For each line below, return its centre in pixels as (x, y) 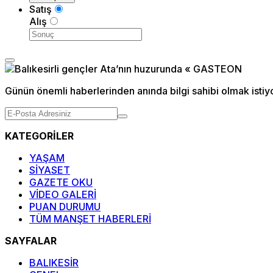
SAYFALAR (31, 240)
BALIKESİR (54, 262)
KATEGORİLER (39, 136)
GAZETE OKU (61, 182)
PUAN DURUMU (65, 206)
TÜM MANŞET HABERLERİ (90, 218)
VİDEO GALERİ (63, 194)
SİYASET (50, 170)
